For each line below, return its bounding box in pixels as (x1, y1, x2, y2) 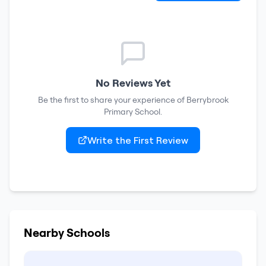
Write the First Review (87, 134, 188, 146)
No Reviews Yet (96, 76, 170, 90)
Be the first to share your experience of (37, 94, 186, 105)
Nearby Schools (24, 225, 110, 240)
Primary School (104, 106, 160, 117)
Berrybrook (186, 94, 229, 105)
